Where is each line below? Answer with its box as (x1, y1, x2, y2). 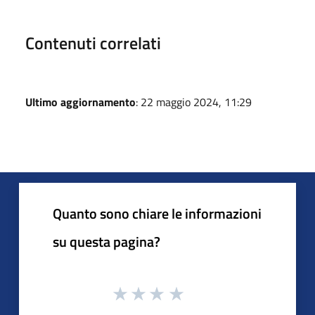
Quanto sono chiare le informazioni (53, 202, 262, 224)
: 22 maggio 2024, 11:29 (136, 94, 252, 110)
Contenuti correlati (25, 30, 161, 56)
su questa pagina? (53, 231, 160, 252)
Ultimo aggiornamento (25, 94, 136, 110)
